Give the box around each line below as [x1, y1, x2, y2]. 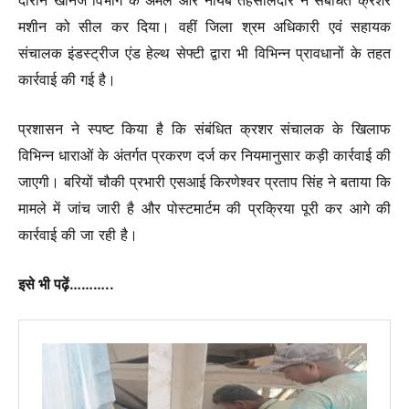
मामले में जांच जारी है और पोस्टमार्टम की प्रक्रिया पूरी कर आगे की [18, 199, 391, 217]
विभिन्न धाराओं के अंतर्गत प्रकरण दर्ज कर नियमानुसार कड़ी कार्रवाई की [18, 146, 391, 164]
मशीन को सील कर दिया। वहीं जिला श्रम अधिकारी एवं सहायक [18, 17, 391, 37]
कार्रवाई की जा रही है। [18, 225, 138, 244]
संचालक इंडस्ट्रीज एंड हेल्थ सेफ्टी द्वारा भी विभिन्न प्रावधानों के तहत [18, 44, 391, 63]
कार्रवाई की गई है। [18, 70, 116, 89]
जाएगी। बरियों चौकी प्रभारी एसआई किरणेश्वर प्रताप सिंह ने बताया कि [18, 173, 391, 191]
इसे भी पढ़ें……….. [18, 274, 114, 293]
